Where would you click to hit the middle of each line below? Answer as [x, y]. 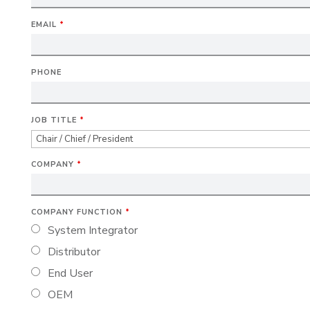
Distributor [74, 252]
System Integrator [92, 231]
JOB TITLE [55, 120]
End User [70, 274]
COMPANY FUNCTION [78, 212]
